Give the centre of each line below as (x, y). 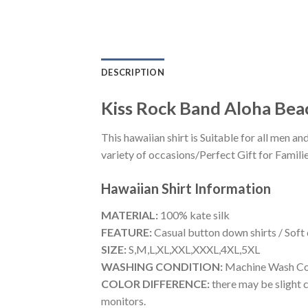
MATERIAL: (130, 214)
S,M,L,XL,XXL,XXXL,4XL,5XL (193, 249)
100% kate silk (194, 214)
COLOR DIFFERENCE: (155, 283)
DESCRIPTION (133, 73)
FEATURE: (126, 232)
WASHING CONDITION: (162, 266)
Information (233, 188)
